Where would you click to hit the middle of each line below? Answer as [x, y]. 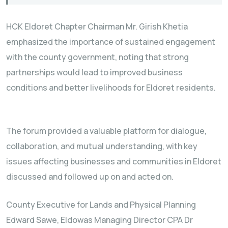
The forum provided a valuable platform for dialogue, [106, 131]
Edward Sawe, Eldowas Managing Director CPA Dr [99, 220]
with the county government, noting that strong [97, 57]
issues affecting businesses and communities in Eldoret [114, 161]
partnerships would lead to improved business [94, 72]
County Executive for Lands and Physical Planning [101, 204]
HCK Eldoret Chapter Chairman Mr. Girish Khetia [97, 26]
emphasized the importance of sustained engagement [111, 41]
